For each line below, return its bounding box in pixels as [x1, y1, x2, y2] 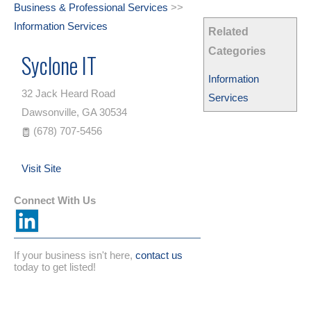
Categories [208, 45, 267, 57]
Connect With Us [14, 194, 96, 206]
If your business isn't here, [14, 249, 135, 261]
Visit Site [22, 162, 61, 174]
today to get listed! [14, 261, 96, 273]
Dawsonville [22, 106, 76, 118]
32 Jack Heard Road [22, 87, 115, 99]
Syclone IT [22, 49, 96, 81]
